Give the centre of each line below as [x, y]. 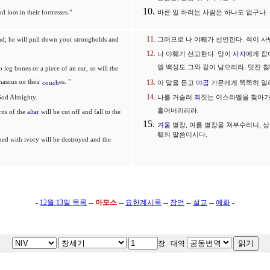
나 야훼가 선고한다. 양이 [195, 54]
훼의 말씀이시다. [182, 137]
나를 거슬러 [176, 97]
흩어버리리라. [178, 111]
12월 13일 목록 [63, 202]
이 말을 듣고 [177, 83]
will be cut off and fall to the [80, 112]
